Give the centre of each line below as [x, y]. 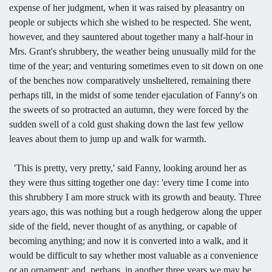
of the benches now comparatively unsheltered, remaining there [130, 80]
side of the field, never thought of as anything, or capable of [123, 226]
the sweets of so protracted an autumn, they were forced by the [129, 109]
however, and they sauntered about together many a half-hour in [131, 36]
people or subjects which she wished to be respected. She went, [130, 22]
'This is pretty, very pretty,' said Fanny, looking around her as [128, 168]
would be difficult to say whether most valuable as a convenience [134, 255]
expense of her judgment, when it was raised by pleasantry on [127, 7]
